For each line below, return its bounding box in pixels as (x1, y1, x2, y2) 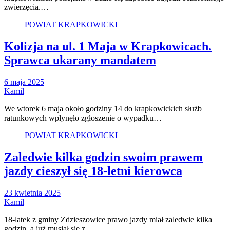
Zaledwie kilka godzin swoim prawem (4, 150, 203, 164)
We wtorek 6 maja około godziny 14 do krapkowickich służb (4, 104, 202, 113)
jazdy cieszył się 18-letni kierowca (4, 164, 182, 178)
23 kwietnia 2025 (4, 188, 61, 197)
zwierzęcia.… (4, 3, 49, 12)
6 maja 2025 (4, 78, 44, 87)
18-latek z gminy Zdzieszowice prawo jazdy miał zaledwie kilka (4, 215, 212, 224)
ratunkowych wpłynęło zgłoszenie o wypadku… (4, 113, 162, 123)
